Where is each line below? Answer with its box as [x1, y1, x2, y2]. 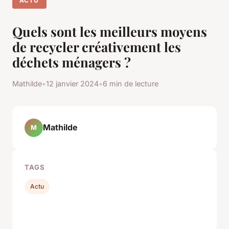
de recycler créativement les [12, 37, 181, 55]
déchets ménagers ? [12, 53, 131, 71]
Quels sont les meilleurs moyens [12, 22, 207, 40]
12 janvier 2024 [46, 79, 99, 88]
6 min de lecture [103, 79, 158, 88]
